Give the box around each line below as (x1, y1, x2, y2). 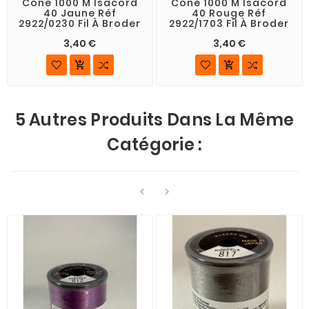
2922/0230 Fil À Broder (19, 16, 141, 30)
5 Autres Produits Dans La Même (14, 108, 295, 132)
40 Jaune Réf (43, 6, 117, 20)
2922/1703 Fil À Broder (169, 16, 290, 30)
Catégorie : (107, 133, 202, 157)
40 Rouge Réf (192, 6, 267, 20)
